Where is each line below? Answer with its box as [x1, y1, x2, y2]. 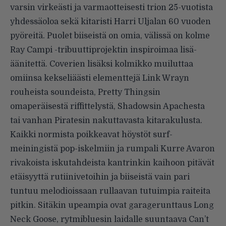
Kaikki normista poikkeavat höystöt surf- [10, 130, 173, 140]
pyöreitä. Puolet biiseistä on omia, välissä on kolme [10, 31, 210, 41]
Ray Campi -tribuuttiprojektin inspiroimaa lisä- [10, 45, 197, 55]
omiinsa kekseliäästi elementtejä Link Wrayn [10, 74, 189, 83]
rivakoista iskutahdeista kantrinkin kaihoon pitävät [10, 158, 214, 168]
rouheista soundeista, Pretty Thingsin [10, 88, 160, 97]
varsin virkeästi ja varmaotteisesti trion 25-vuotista [10, 3, 213, 13]
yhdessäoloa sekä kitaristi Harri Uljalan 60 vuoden [10, 17, 211, 27]
